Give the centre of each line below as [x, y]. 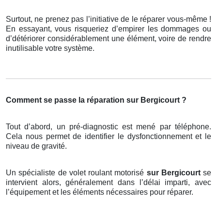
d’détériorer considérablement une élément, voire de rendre [108, 39]
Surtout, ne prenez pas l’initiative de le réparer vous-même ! [108, 19]
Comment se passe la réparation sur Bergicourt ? [96, 100]
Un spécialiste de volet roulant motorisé [76, 173]
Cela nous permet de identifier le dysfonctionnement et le [108, 137]
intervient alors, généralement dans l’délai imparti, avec [108, 183]
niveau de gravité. [36, 146]
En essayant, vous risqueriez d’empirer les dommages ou [108, 29]
